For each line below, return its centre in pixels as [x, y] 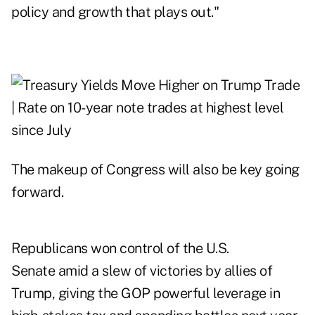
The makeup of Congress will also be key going [155, 170]
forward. [37, 192]
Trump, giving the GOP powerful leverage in [146, 294]
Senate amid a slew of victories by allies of [142, 271]
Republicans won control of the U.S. [120, 249]
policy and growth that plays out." [115, 12]
